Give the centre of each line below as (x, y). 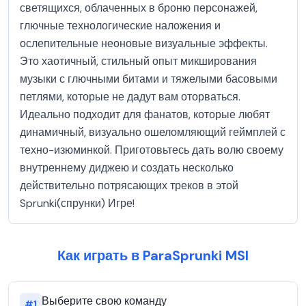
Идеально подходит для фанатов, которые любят (145, 114)
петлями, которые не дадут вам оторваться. (130, 97)
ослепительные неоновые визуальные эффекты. (144, 43)
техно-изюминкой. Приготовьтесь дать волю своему (152, 150)
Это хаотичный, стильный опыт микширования (138, 61)
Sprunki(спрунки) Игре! (77, 203)
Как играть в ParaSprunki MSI (153, 255)
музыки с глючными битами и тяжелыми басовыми (149, 79)
